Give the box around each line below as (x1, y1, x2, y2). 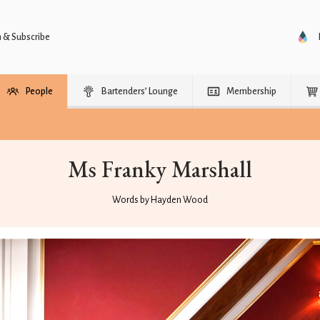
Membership (226, 86, 276, 96)
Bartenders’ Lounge (101, 86, 178, 96)
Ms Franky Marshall (68, 154, 252, 184)
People (26, 86, 53, 96)
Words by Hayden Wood (112, 195, 208, 205)
